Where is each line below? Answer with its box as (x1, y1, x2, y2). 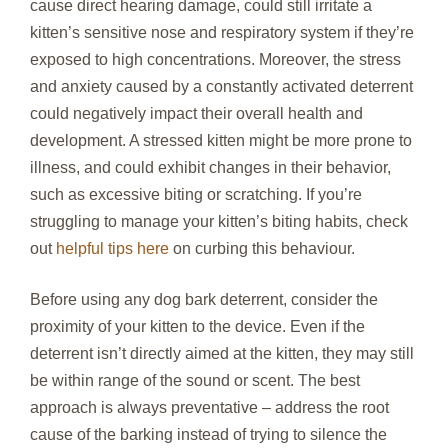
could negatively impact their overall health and (30, 105, 363, 123)
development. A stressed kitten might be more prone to (30, 132, 412, 150)
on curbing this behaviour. (169, 240, 355, 258)
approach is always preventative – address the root (30, 399, 389, 417)
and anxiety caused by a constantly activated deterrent (30, 78, 413, 96)
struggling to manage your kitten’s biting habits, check (30, 213, 408, 231)
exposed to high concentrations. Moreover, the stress (30, 51, 401, 69)
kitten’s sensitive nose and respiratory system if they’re (30, 24, 414, 42)
